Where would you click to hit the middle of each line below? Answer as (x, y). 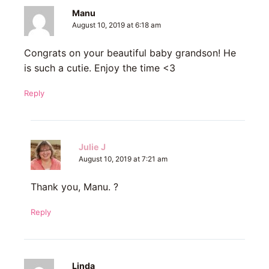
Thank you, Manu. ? (74, 187)
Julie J (92, 147)
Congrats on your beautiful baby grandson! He (130, 53)
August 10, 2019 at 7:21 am (123, 159)
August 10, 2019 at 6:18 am (116, 26)
